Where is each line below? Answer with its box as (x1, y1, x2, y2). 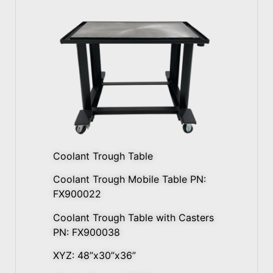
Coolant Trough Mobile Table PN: (53, 173, 206, 186)
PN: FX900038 (53, 225, 120, 238)
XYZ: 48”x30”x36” (53, 249, 136, 262)
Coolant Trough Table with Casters (53, 211, 214, 224)
